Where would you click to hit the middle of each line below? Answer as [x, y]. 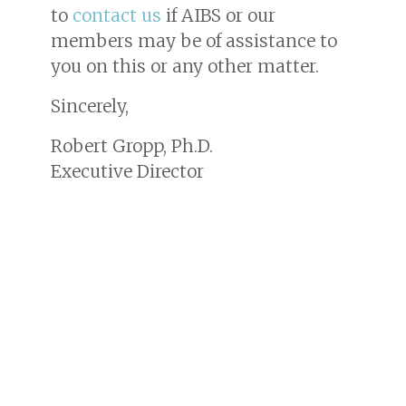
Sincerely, [90, 106]
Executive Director [127, 171]
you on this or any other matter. [185, 66]
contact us [117, 15]
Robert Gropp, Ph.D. [132, 145]
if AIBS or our [218, 15]
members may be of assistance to [194, 40]
